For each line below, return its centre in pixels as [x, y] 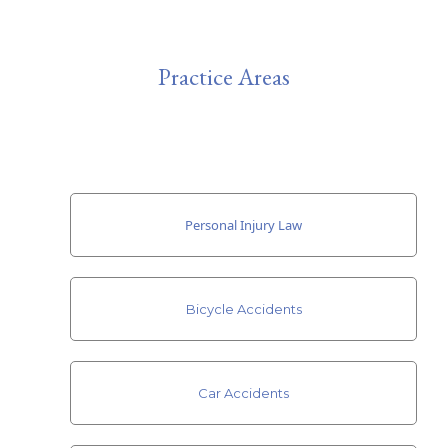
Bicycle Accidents [243, 308]
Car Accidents [243, 392]
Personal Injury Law [243, 224]
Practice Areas [224, 76]
